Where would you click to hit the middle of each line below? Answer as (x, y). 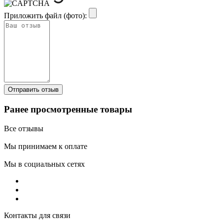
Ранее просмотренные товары (68, 109)
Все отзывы (24, 128)
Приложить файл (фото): (45, 16)
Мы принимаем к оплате (46, 146)
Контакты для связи (37, 215)
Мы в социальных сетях (44, 164)
